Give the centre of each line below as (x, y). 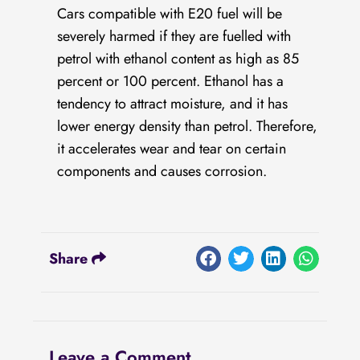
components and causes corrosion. (162, 172)
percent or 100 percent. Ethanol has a (171, 82)
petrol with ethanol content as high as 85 (178, 59)
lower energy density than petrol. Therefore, (188, 127)
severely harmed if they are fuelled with (174, 37)
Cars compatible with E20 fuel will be (170, 14)
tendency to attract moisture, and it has (173, 104)
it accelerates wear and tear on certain (172, 149)
